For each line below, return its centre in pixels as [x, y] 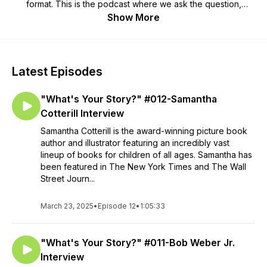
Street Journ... [68, 178]
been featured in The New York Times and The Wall [143, 167]
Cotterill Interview [82, 113]
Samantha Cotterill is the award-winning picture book [144, 131]
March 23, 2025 [67, 206]
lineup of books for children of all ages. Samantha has [146, 155]
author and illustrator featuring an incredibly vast [135, 143]
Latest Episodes [57, 72]
